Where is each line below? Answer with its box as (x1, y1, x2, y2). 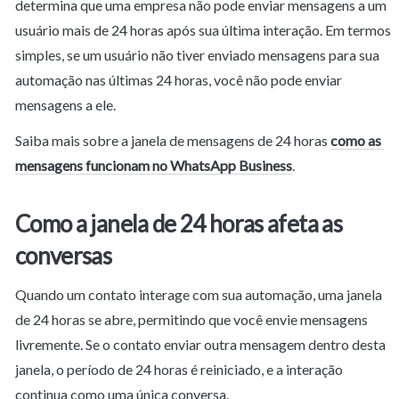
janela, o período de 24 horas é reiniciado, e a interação (15, 360, 343, 378)
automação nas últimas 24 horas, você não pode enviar (15, 71, 342, 88)
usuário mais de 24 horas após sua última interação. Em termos (15, 21, 391, 38)
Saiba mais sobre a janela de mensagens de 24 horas (15, 132, 330, 149)
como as (330, 132, 381, 149)
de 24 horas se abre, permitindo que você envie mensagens (15, 310, 368, 328)
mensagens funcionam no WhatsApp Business (15, 157, 292, 174)
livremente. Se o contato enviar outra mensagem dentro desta (15, 335, 386, 353)
